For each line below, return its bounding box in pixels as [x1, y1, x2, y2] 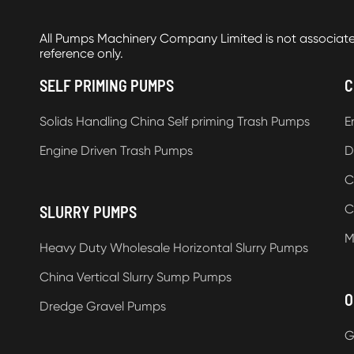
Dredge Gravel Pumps [40, 298, 166, 314]
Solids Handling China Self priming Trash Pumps [40, 113, 310, 129]
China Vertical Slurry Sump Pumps [40, 269, 232, 284]
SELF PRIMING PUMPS [40, 75, 174, 95]
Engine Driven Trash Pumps [40, 142, 193, 158]
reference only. [40, 45, 123, 61]
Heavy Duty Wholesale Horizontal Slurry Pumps [40, 239, 308, 255]
